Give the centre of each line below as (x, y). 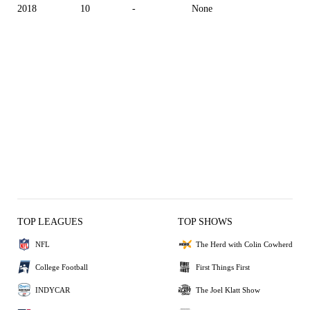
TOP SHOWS (205, 222)
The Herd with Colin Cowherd (244, 244)
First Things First (223, 267)
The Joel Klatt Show (228, 290)
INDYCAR (53, 290)
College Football (62, 267)
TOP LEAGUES (50, 222)
